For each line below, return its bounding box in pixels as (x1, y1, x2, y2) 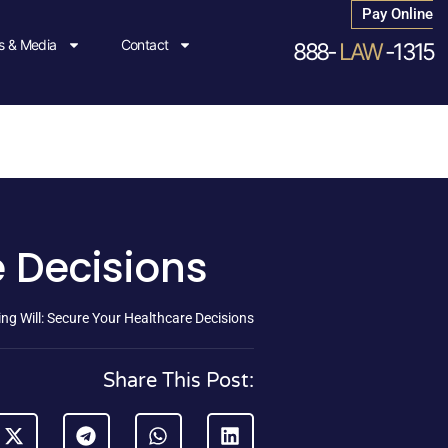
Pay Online (362, 5, 434, 23)
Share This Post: (103, 369, 254, 394)
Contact (120, 36, 169, 54)
